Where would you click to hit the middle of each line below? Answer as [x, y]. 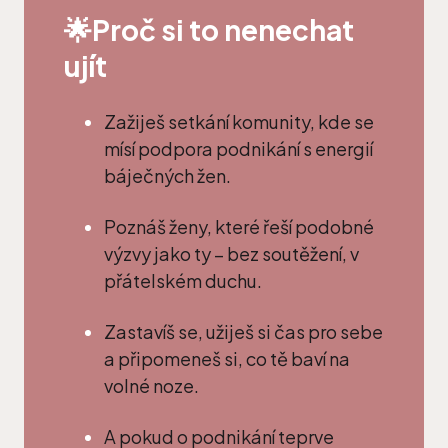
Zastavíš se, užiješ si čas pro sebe [243, 331]
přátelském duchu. [183, 280]
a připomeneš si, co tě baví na [227, 358]
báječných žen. [167, 175]
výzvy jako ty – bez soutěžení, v [231, 253]
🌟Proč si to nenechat [209, 29]
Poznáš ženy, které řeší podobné [239, 226]
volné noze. [151, 385]
